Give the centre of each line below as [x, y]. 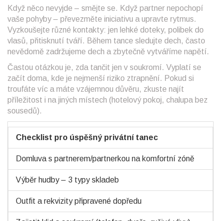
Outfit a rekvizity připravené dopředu [79, 201]
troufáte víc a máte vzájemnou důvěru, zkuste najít [96, 89]
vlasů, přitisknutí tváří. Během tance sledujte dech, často [106, 41]
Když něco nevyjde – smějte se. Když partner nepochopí [105, 8]
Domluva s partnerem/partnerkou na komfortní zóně [105, 159]
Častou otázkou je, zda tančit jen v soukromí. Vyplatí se [104, 68]
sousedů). [25, 111]
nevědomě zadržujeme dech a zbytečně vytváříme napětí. [108, 52]
